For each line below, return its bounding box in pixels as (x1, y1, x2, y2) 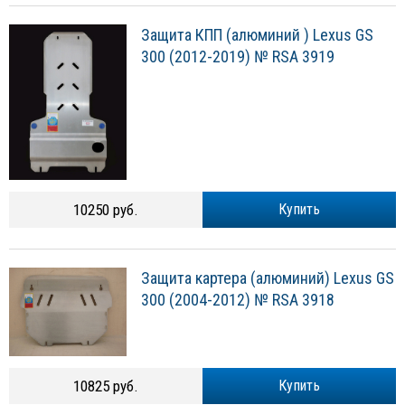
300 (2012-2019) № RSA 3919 (141, 47, 334, 67)
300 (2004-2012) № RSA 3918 (141, 290, 334, 310)
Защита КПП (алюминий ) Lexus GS (141, 25, 373, 45)
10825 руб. (73, 377, 138, 396)
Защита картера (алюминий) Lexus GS (141, 268, 394, 288)
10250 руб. (73, 201, 138, 220)
